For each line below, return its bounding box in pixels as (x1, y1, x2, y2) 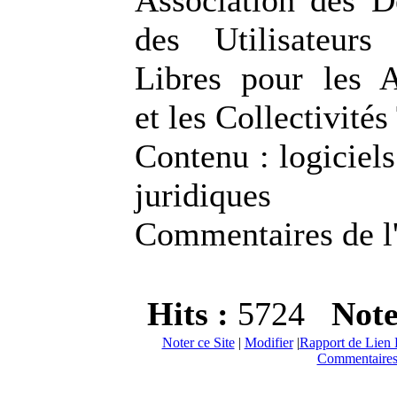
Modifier (244, 335, 293, 350)
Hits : (146, 295, 237, 332)
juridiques (135, 176, 271, 214)
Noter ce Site (161, 335, 235, 350)
